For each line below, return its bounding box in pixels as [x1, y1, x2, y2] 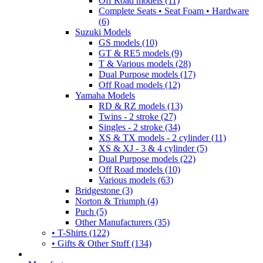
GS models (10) [99, 37, 157, 48]
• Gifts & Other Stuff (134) [52, 238, 151, 248]
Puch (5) [75, 206, 107, 217]
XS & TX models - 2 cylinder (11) [99, 132, 226, 143]
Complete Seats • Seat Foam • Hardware [99, 5, 249, 16]
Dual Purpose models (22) [99, 153, 195, 164]
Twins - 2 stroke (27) [99, 111, 176, 122]
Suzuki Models [75, 26, 131, 37]
